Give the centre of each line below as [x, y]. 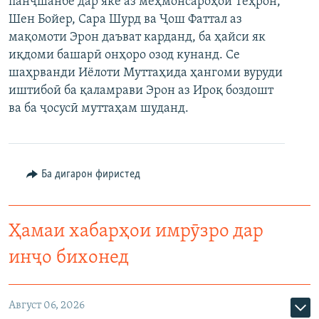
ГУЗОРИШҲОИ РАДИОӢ [73, 13]
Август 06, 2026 [47, 305]
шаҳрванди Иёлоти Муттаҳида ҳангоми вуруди [146, 73]
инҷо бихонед [69, 258]
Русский [36, 25]
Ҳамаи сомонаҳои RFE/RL [94, 160]
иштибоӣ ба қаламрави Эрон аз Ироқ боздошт [141, 90]
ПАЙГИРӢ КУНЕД [49, 63]
